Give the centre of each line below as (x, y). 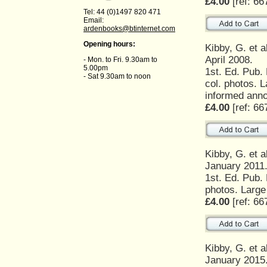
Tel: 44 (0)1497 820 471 (122, 12)
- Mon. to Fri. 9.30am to (120, 60)
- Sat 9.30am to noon (117, 76)
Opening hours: (109, 44)
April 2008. (229, 60)
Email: (94, 20)
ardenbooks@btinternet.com (129, 29)
